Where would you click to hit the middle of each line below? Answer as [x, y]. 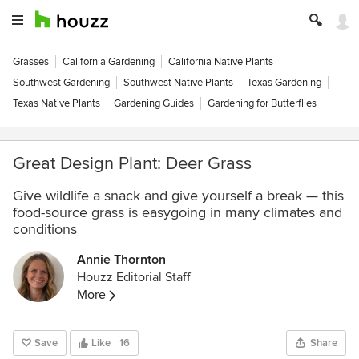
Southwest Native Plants [178, 83]
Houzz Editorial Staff [134, 277]
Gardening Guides [154, 103]
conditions [45, 229]
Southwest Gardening [61, 83]
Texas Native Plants [56, 103]
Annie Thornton [121, 260]
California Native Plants [221, 62]
